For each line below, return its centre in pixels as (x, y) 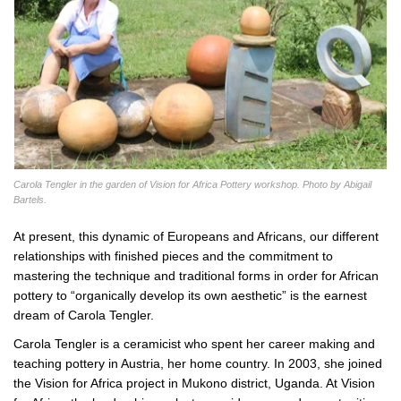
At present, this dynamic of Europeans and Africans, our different (196, 237)
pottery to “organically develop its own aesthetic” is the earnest (190, 296)
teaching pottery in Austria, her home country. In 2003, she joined (198, 364)
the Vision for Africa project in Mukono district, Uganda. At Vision (194, 384)
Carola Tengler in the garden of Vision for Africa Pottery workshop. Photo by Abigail (192, 185)
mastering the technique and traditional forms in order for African (196, 276)
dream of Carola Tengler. (84, 316)
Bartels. (30, 200)
